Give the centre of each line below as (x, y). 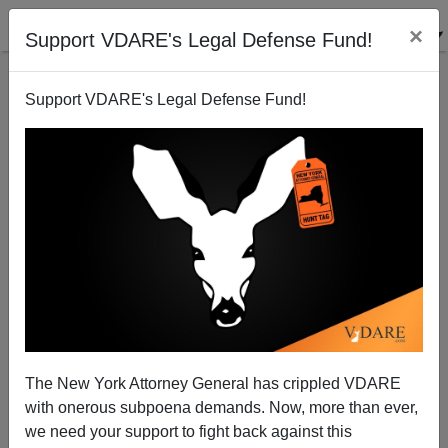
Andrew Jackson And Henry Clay (224, 382)
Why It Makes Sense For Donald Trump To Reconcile (224, 363)
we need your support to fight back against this (188, 431)
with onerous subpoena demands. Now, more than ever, (221, 407)
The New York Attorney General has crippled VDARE (213, 383)
